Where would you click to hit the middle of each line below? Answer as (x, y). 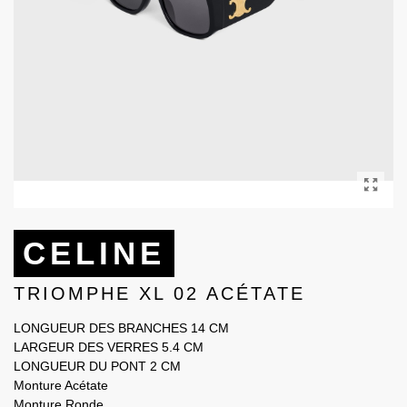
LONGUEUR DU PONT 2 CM (97, 366)
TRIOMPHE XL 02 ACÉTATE (159, 293)
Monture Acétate (61, 385)
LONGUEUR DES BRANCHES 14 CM (121, 328)
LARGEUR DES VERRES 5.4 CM (109, 347)
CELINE (94, 253)
